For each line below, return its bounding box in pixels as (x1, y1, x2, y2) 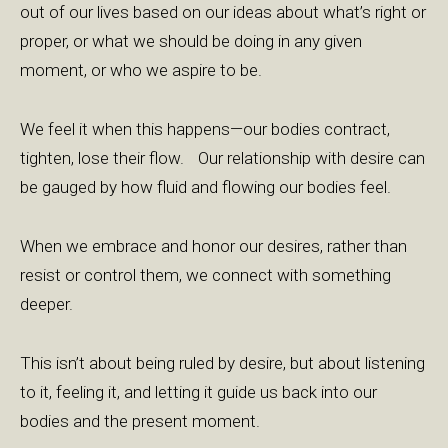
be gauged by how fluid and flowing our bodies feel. (20, 177, 391, 197)
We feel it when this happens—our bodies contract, (20, 119, 390, 139)
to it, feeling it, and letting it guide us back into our (20, 382, 377, 402)
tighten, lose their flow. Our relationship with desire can (20, 148, 425, 168)
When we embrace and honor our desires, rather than (20, 236, 407, 256)
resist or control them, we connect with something (20, 265, 391, 285)
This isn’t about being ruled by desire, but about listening (20, 353, 425, 373)
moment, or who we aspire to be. (20, 60, 262, 80)
